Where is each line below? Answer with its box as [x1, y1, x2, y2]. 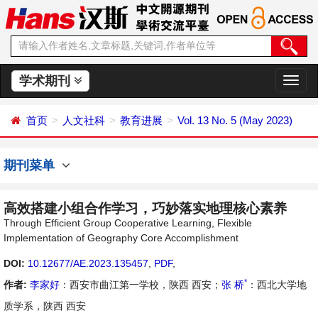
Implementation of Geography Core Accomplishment [4, 232, 238, 243]
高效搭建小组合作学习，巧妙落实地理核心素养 [4, 201, 287, 216]
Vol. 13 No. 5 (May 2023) [177, 114, 292, 126]
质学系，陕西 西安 [4, 300, 86, 312]
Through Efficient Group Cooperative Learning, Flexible [4, 217, 252, 229]
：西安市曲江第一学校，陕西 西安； [60, 279, 221, 290]
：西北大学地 [247, 279, 307, 290]
